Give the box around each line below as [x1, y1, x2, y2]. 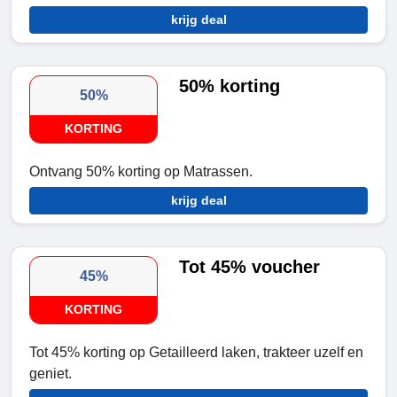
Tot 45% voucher [179, 257, 321, 277]
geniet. [29, 366, 72, 382]
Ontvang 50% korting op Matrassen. [29, 164, 253, 180]
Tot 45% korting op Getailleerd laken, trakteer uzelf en [29, 345, 363, 361]
